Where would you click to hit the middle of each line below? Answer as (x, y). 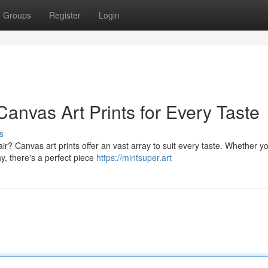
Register (65, 15)
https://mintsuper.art (134, 157)
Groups (17, 15)
